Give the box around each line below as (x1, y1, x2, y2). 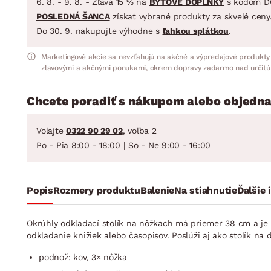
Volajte (36, 125, 66, 135)
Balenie (140, 184, 174, 196)
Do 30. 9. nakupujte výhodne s (36, 25, 163, 36)
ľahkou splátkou (162, 25, 229, 36)
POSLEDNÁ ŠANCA (36, 11, 110, 21)
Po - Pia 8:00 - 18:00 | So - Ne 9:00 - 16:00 (36, 140, 211, 150)
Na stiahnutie (174, 184, 237, 196)
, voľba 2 (122, 125, 157, 135)
